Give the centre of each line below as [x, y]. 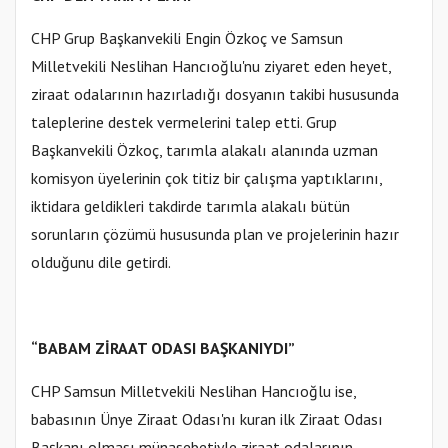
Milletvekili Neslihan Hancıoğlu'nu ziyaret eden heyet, [211, 66]
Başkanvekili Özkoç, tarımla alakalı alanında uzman [204, 150]
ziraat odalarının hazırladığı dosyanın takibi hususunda [215, 94]
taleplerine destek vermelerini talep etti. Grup [184, 122]
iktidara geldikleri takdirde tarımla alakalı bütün [190, 206]
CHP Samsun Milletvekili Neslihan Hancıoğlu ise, [193, 391]
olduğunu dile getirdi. [101, 262]
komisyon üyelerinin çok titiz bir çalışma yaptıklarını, [206, 178]
